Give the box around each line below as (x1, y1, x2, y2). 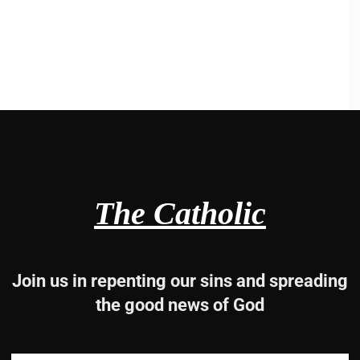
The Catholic (94, 195, 266, 231)
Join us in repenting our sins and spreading (12, 271, 348, 291)
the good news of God (96, 295, 264, 315)
